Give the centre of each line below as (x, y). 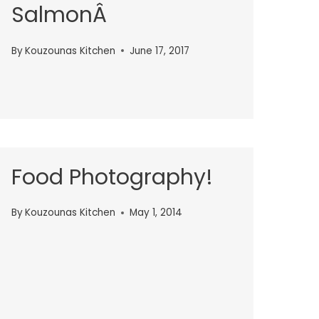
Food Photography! (112, 177)
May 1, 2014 (156, 213)
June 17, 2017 (160, 51)
